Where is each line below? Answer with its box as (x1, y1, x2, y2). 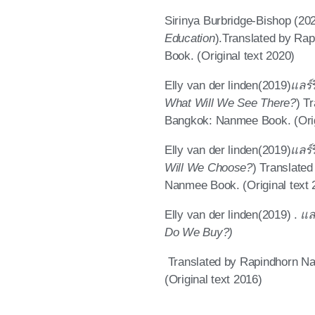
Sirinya (165, 13, 203, 27)
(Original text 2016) (165, 272, 262, 286)
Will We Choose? (165, 160, 252, 174)
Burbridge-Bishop (202, 13, 291, 27)
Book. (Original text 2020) (165, 49, 295, 63)
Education (165, 31, 215, 45)
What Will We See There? (165, 96, 296, 110)
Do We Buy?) (165, 225, 233, 239)
